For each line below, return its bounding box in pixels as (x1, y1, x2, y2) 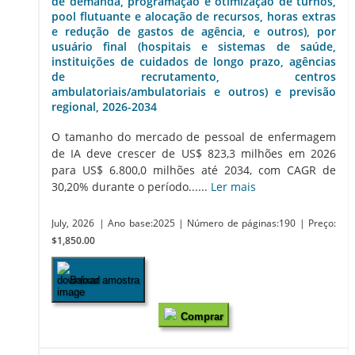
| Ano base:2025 (98, 217, 179, 230)
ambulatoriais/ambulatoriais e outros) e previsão (52, 83, 336, 99)
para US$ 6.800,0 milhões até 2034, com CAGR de (52, 162, 336, 178)
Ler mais (211, 179, 256, 195)
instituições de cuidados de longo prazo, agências (52, 53, 336, 69)
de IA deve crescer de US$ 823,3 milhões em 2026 (52, 146, 336, 162)
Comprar (181, 311, 223, 323)
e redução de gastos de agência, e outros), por (52, 23, 336, 39)
